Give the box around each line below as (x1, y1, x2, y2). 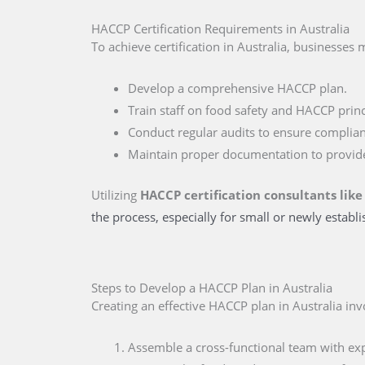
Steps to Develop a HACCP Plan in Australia (91, 279, 332, 296)
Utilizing (91, 186, 140, 203)
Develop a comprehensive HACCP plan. (128, 80, 347, 97)
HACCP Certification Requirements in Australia (91, 20, 350, 37)
